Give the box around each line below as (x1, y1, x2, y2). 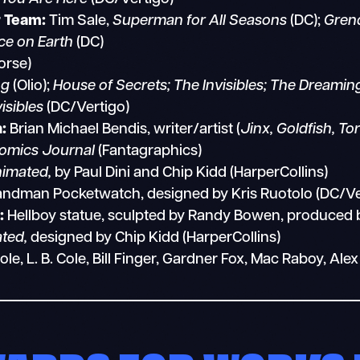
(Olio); (10, 78, 54, 94)
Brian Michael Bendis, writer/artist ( (6, 121, 241, 137)
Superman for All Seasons (112, 13, 288, 29)
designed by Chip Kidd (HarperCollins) (27, 230, 281, 246)
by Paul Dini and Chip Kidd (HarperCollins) (51, 165, 329, 181)
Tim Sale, (46, 13, 113, 29)
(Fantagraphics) (95, 143, 202, 159)
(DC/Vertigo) (43, 100, 130, 116)
